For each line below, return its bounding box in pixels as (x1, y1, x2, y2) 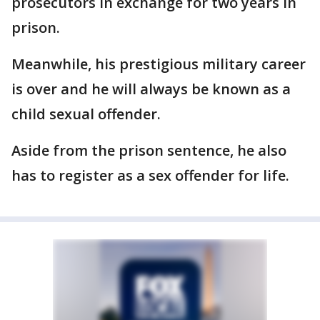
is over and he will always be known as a (11, 79, 291, 99)
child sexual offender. (11, 104, 161, 124)
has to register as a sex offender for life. (11, 166, 289, 185)
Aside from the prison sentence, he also (11, 141, 286, 160)
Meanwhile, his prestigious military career (11, 54, 306, 74)
